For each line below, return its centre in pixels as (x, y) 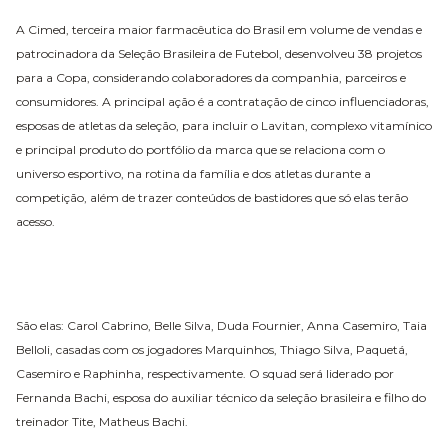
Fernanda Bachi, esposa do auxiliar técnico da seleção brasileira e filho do (221, 397)
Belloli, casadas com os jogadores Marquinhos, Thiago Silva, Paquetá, (212, 349)
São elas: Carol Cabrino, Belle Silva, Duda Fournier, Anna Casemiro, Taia (221, 325)
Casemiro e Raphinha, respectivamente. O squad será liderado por (205, 373)
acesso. (37, 221)
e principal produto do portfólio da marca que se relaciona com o (200, 149)
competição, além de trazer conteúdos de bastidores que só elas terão (212, 197)
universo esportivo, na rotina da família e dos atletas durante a (193, 173)
